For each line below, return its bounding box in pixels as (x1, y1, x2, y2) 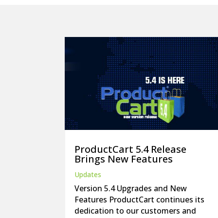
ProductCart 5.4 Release (74, 142, 187, 156)
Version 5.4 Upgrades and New (74, 182, 187, 194)
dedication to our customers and (74, 205, 197, 216)
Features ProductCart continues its (74, 194, 205, 205)
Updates (74, 169, 102, 179)
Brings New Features (74, 152, 173, 165)
